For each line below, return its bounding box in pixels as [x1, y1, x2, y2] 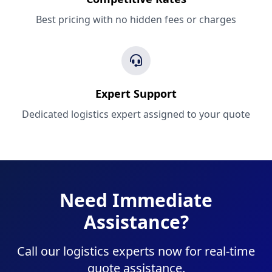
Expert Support [95, 86, 177, 101]
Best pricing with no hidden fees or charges [36, 13, 236, 26]
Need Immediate [59, 188, 212, 212]
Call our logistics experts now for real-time [17, 243, 255, 259]
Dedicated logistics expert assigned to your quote [22, 107, 250, 121]
